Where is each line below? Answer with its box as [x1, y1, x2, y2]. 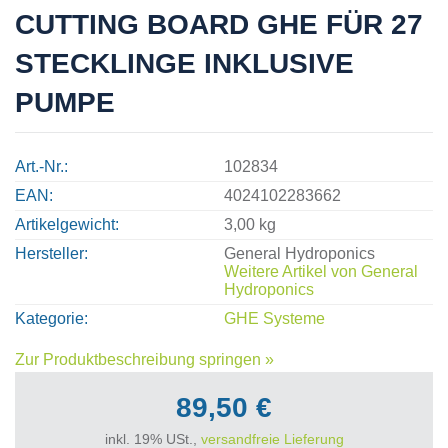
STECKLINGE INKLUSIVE [15, 47, 354, 79]
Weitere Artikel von [224, 262, 361, 280]
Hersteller [15, 244, 84, 262]
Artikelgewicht [15, 215, 115, 233]
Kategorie [15, 309, 84, 327]
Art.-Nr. [15, 157, 64, 175]
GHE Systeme [224, 309, 325, 327]
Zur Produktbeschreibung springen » [15, 350, 274, 368]
